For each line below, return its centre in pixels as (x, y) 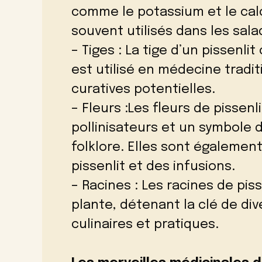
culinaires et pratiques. (145, 224)
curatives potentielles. (143, 89)
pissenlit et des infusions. (153, 166)
